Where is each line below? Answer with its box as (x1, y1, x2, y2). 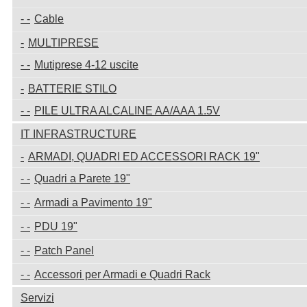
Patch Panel (34, 244, 94, 256)
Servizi (21, 291, 54, 304)
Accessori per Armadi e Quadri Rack (34, 268, 210, 280)
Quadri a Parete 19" (34, 172, 130, 184)
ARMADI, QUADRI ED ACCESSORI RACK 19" (28, 150, 260, 162)
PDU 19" (34, 220, 77, 232)
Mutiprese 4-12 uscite (34, 58, 138, 71)
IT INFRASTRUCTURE (21, 127, 136, 140)
